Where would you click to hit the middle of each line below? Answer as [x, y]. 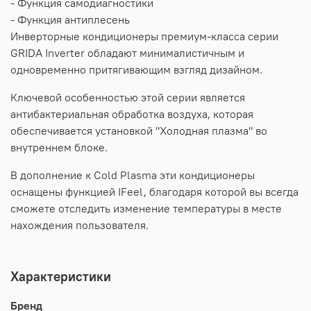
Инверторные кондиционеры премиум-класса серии [144, 36]
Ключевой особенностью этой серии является [128, 97]
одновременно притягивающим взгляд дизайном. [136, 69]
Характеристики [61, 276]
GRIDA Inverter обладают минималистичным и [127, 52]
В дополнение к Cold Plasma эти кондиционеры [133, 175]
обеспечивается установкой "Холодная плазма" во [139, 130]
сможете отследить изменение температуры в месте [146, 208]
